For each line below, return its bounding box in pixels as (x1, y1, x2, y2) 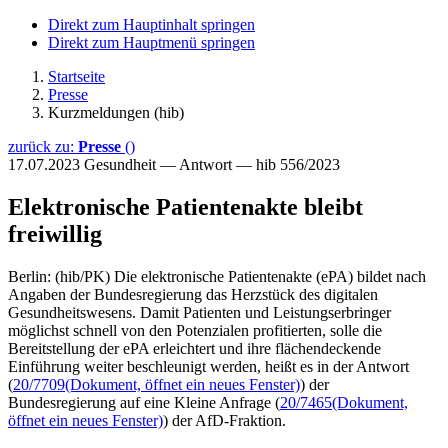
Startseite (48, 68, 105, 85)
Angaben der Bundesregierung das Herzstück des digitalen (8, 285, 378, 303)
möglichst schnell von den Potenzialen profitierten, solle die (8, 321, 382, 339)
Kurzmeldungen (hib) (48, 104, 184, 121)
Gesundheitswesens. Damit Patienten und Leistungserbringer (8, 303, 391, 321)
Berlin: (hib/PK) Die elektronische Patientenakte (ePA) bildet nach (8, 267, 426, 285)
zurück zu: (8, 138, 78, 155)
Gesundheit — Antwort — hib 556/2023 (84, 156, 340, 173)
